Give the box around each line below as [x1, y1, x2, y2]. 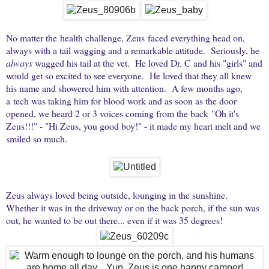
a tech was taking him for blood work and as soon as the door [6, 94, 237, 107]
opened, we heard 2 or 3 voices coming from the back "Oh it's [6, 106, 239, 119]
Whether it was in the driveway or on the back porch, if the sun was [6, 201, 259, 214]
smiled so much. [6, 131, 70, 145]
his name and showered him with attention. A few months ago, [6, 81, 243, 94]
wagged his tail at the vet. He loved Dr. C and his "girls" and [35, 56, 262, 69]
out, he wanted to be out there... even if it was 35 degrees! [6, 213, 223, 226]
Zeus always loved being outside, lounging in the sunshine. [6, 188, 231, 201]
